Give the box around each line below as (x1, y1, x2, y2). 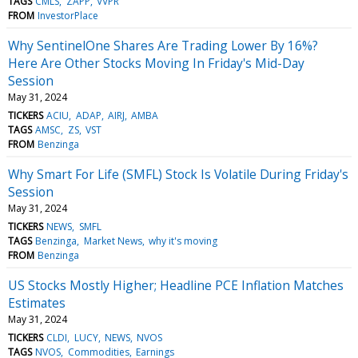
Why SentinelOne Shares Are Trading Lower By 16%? (8, 36, 318, 54)
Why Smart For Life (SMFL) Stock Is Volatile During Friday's (8, 165, 348, 183)
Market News (83, 233, 142, 248)
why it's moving (148, 233, 217, 248)
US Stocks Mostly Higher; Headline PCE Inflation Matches (8, 276, 344, 294)
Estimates (8, 293, 66, 312)
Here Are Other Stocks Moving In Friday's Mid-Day (8, 54, 304, 72)
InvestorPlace (38, 8, 99, 22)
